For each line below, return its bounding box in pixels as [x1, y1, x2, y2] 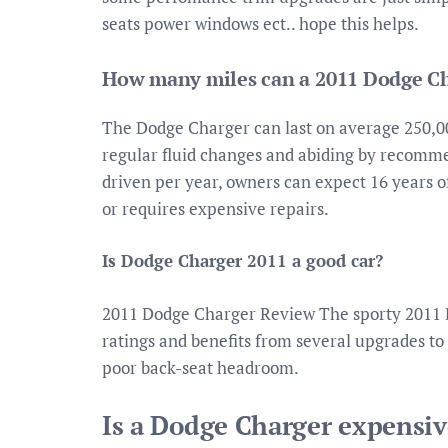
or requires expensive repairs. [102, 196, 329, 220]
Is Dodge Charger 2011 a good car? [102, 249, 383, 272]
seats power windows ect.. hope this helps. [102, 12, 419, 35]
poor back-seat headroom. [102, 355, 299, 379]
